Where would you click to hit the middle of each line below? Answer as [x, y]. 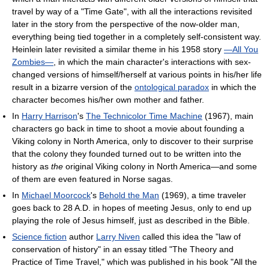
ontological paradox [172, 87]
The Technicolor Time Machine [144, 116]
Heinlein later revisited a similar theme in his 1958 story [118, 50]
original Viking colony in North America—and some [160, 167]
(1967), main [228, 116]
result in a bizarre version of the [73, 87]
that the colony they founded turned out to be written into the [127, 154]
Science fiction [39, 237]
